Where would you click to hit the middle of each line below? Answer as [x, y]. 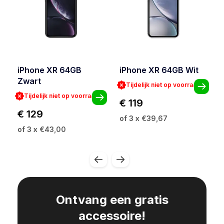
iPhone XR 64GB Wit [159, 70]
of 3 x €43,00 [42, 129]
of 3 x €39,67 [143, 118]
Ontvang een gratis [112, 200]
